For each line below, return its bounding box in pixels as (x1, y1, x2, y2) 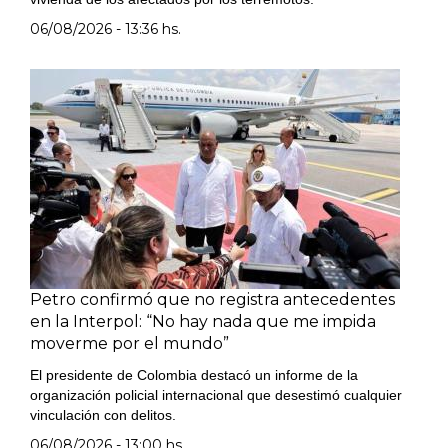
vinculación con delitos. (30, 407, 176, 423)
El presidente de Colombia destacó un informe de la (30, 367, 358, 383)
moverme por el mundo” (30, 334, 229, 353)
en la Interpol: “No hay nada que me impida (30, 312, 376, 331)
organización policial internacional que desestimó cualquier (30, 387, 402, 403)
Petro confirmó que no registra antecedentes (30, 290, 395, 309)
